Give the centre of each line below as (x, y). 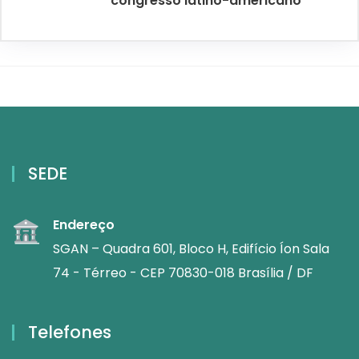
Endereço (84, 225)
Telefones (70, 333)
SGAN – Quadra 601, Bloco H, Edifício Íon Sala (191, 249)
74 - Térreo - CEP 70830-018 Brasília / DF (183, 273)
